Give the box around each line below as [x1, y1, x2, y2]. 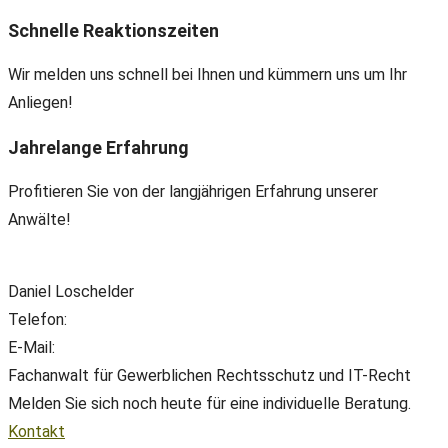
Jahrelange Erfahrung [8, 137, 189, 158]
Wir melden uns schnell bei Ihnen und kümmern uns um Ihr [8, 65, 407, 84]
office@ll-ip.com [59, 338, 174, 357]
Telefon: [8, 310, 71, 329]
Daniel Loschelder [8, 282, 134, 301]
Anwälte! [8, 210, 71, 229]
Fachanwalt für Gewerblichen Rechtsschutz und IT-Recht [8, 366, 411, 385]
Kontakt [8, 422, 65, 441]
